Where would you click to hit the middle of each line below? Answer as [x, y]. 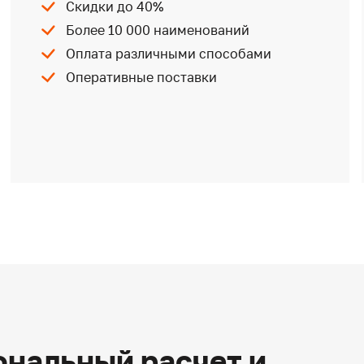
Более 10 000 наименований [158, 30]
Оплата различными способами [169, 53]
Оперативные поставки [142, 77]
